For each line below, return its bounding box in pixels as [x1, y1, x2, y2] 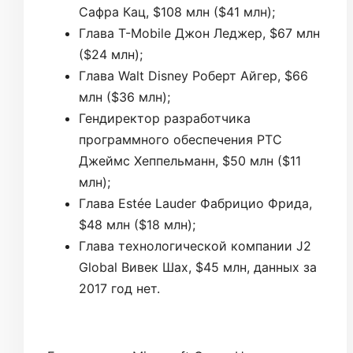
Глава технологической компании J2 [79, 237, 311, 254]
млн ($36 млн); [79, 88, 170, 105]
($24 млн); [79, 46, 143, 62]
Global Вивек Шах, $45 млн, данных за [79, 258, 317, 275]
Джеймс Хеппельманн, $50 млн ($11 [79, 152, 301, 169]
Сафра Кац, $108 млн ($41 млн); [79, 3, 275, 20]
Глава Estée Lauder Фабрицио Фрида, [79, 195, 312, 211]
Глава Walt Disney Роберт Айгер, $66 [79, 67, 308, 84]
